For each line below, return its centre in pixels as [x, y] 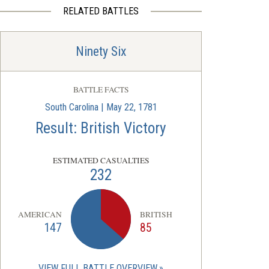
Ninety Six [101, 51]
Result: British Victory [101, 128]
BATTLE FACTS [101, 89]
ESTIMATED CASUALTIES [101, 160]
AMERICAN [40, 214]
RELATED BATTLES [101, 11]
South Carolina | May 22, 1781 [101, 107]
